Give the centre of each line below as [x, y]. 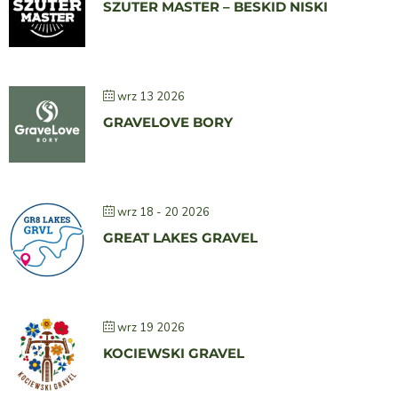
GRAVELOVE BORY [168, 123]
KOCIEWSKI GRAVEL [174, 354]
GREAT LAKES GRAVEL [180, 238]
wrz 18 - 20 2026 [163, 213]
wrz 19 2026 [151, 328]
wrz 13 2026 [151, 97]
